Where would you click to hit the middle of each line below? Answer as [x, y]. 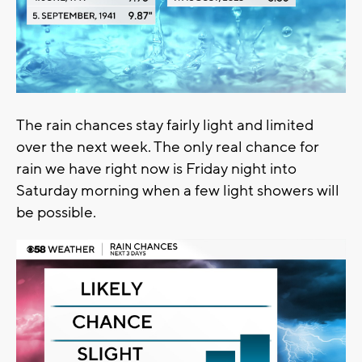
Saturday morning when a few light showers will [178, 191]
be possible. [58, 213]
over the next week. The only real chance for [168, 147]
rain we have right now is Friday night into [156, 169]
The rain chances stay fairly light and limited [165, 126]
